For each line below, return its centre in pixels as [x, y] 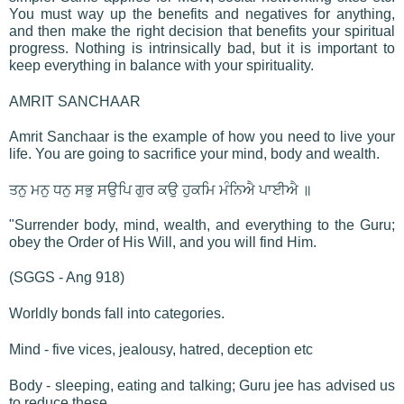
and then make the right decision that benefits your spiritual [202, 31]
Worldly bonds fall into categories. [117, 313]
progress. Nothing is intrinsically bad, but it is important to [202, 48]
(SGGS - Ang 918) [67, 277]
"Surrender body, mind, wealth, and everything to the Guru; [202, 225]
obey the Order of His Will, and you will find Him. [163, 242]
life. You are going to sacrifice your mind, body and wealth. [194, 153]
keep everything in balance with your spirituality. [161, 65]
